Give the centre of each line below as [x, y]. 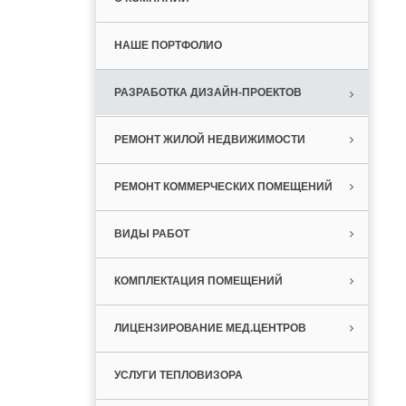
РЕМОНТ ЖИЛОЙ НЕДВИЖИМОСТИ [209, 140]
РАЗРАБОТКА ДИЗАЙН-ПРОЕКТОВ [208, 92]
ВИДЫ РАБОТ [151, 234]
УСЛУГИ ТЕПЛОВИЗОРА [178, 375]
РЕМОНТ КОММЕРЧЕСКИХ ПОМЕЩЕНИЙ [223, 187]
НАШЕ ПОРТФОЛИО [168, 45]
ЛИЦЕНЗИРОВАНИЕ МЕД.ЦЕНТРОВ [210, 328]
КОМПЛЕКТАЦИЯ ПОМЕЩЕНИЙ [198, 281]
